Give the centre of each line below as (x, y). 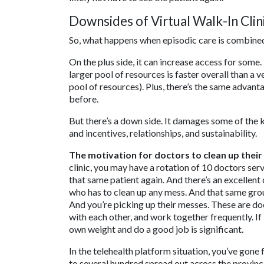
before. (84, 99)
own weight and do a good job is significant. (156, 229)
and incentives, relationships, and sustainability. (163, 133)
